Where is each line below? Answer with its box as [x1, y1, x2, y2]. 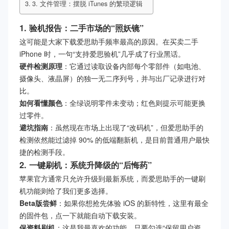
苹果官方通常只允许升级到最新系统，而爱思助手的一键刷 [19, 173, 205, 184]
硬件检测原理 [19, 61, 62, 72]
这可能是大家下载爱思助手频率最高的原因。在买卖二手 [19, 36, 198, 47]
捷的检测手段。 [19, 147, 70, 157]
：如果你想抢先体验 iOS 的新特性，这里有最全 [57, 198, 209, 209]
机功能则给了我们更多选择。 [19, 186, 112, 196]
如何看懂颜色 [19, 98, 62, 108]
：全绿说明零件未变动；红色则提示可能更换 [62, 98, 205, 108]
